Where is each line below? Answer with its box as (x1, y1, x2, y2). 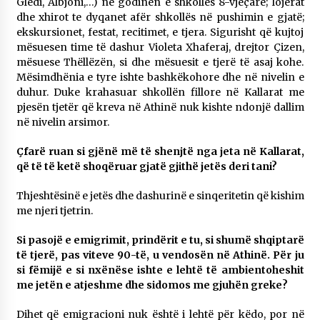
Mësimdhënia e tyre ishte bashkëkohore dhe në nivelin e (16, 71, 304, 84)
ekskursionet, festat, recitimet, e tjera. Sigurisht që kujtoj (16, 26, 304, 39)
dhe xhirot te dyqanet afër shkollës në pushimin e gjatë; (16, 11, 304, 24)
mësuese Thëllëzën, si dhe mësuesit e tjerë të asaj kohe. (16, 56, 304, 69)
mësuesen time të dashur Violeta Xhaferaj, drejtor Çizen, (16, 41, 304, 54)
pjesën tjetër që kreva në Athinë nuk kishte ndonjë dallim (16, 101, 304, 114)
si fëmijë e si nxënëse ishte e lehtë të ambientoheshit (16, 264, 304, 277)
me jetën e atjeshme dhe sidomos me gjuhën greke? (16, 279, 288, 292)
